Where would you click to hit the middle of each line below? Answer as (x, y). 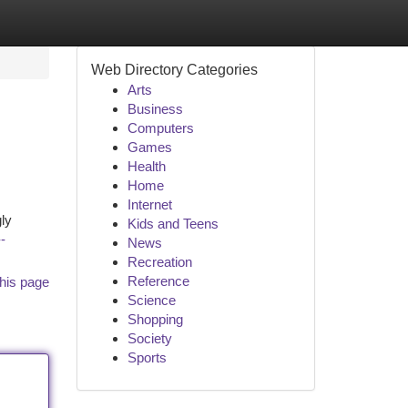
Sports (147, 357)
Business (155, 109)
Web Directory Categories (174, 70)
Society (149, 338)
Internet (149, 204)
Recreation (159, 262)
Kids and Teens (173, 224)
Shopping (155, 319)
